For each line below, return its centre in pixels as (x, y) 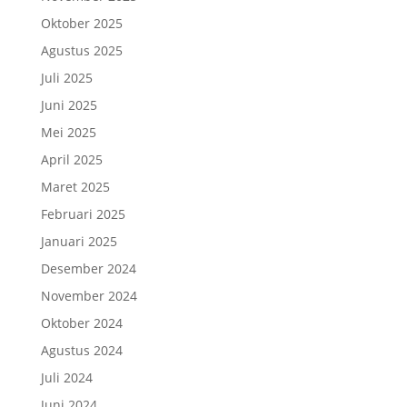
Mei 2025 (68, 133)
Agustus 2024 (81, 351)
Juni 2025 (69, 105)
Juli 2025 (66, 78)
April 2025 (71, 160)
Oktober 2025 (81, 24)
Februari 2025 (83, 214)
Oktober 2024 (81, 323)
